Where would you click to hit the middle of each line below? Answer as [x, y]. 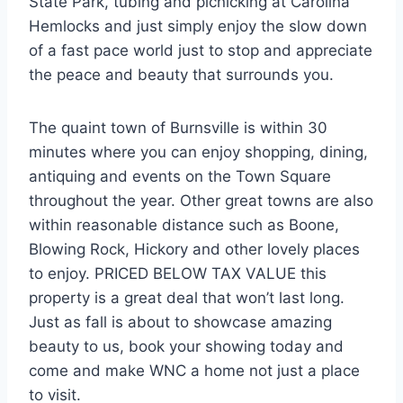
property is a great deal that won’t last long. [187, 298]
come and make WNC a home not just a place [194, 371]
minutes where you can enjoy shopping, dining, [198, 152]
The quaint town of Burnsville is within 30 [178, 128]
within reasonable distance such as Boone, [184, 225]
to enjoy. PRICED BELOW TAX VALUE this [178, 274]
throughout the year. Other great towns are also [201, 201]
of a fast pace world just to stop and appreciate [201, 51]
